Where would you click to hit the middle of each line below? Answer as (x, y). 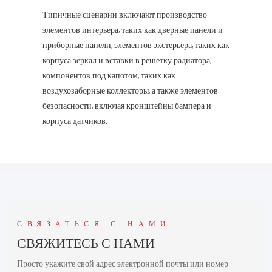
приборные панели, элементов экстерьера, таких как (136, 44)
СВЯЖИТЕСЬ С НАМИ (86, 242)
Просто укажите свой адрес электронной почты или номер (123, 263)
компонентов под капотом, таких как (109, 75)
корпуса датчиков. (75, 120)
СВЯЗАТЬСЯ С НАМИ (94, 224)
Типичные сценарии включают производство (125, 14)
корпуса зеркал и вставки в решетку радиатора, (127, 59)
